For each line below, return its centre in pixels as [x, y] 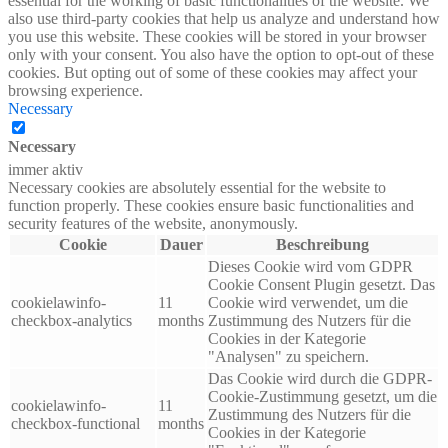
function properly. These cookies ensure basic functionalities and [211, 205]
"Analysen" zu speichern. [288, 356]
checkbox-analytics [71, 320]
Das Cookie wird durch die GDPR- [320, 378]
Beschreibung [322, 244]
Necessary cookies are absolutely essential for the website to [197, 187]
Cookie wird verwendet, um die [308, 302]
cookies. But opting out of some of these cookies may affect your [212, 72]
